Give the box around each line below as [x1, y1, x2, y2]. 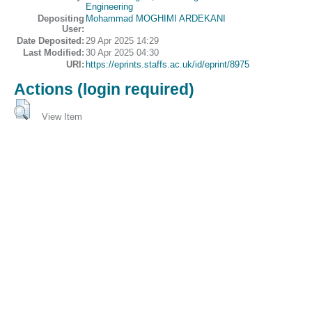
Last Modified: [23, 47, 84, 58]
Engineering [86, 1, 133, 13]
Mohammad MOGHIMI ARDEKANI [86, 13, 226, 24]
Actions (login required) [14, 79, 194, 98]
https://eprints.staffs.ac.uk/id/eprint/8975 [86, 59, 249, 70]
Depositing [38, 13, 84, 24]
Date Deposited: [17, 36, 84, 47]
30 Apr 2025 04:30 [86, 47, 159, 58]
